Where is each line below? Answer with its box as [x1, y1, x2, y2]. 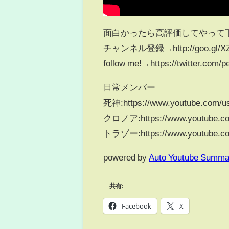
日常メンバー [103, 83, 156, 92]
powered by [103, 153, 149, 162]
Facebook [122, 201, 152, 211]
